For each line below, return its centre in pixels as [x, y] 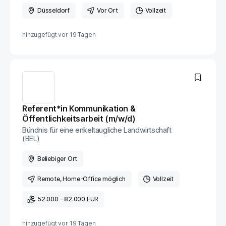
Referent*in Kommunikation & [79, 108]
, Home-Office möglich [93, 179]
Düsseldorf [53, 10]
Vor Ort [107, 10]
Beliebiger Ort [58, 159]
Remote [49, 179]
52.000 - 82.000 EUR [68, 199]
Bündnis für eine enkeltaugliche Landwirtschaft [97, 130]
